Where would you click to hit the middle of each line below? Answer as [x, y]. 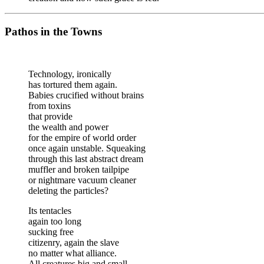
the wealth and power [68, 127]
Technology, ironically [70, 74]
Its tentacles [50, 211]
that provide [50, 117]
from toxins [49, 106]
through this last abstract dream [86, 159]
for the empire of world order [82, 138]
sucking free [51, 232]
